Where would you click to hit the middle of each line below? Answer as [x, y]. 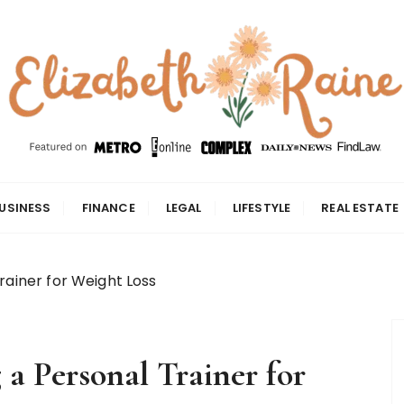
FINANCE [108, 208]
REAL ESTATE [360, 208]
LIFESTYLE [262, 208]
